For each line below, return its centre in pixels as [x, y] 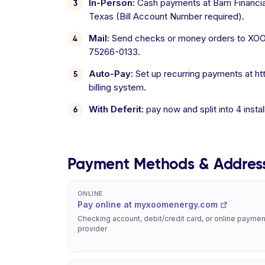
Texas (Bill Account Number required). [167, 16]
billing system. [117, 87]
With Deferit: [116, 109]
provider [92, 229]
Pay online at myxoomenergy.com [148, 204]
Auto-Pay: [111, 74]
